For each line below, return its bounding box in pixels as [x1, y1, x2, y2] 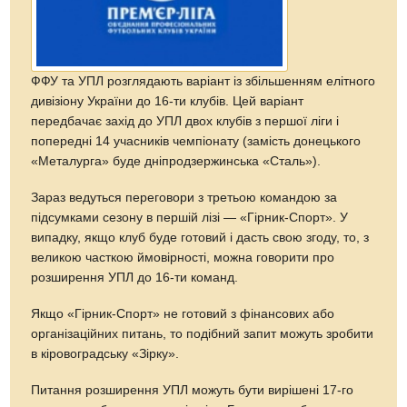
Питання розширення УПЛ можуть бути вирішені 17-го [31, 382, 354, 397]
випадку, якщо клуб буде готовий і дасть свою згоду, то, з [31, 230, 370, 244]
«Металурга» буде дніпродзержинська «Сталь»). [31, 154, 322, 168]
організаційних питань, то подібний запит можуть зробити [31, 326, 374, 341]
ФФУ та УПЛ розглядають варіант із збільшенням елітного [31, 74, 376, 88]
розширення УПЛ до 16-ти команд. [31, 270, 239, 284]
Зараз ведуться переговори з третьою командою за [31, 190, 338, 204]
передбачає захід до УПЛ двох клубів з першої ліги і [31, 114, 340, 128]
